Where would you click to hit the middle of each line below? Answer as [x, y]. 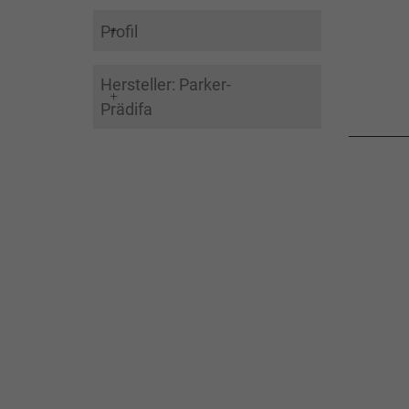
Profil [119, 31]
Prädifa [126, 109]
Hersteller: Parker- [166, 84]
